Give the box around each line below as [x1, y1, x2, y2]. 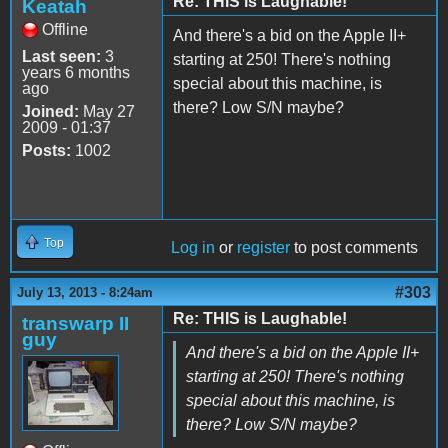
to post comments [290, 238, 418, 256]
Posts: [22, 141, 71, 159]
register [237, 238, 290, 256]
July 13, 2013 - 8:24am [17, 284, 153, 300]
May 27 [79, 102, 135, 120]
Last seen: [22, 47, 101, 65]
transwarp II [22, 312, 129, 334]
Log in [171, 238, 215, 256]
